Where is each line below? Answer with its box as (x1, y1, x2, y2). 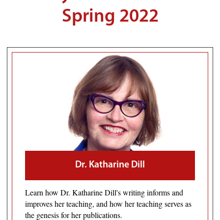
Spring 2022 (61, 8, 159, 27)
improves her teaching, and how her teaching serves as (25, 198, 192, 209)
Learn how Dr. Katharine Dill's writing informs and (25, 187, 183, 198)
